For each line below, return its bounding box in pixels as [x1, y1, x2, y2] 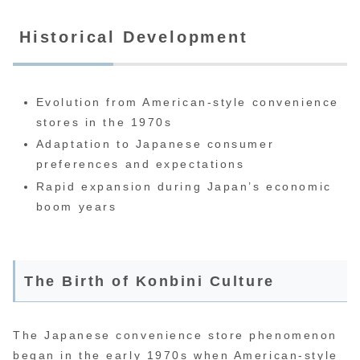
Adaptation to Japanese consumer [35, 137, 275, 151]
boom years [35, 200, 117, 214]
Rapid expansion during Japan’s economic [35, 180, 332, 194]
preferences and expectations [35, 157, 245, 171]
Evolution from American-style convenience [35, 95, 339, 108]
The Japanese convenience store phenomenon [13, 329, 337, 342]
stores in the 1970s [35, 115, 173, 129]
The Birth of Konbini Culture [24, 273, 275, 290]
